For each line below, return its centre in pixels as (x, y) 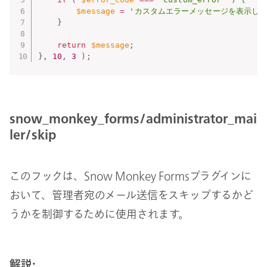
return (72, 45)
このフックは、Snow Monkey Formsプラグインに (131, 176)
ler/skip (33, 135)
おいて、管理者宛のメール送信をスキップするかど (131, 195)
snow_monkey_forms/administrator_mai (133, 119)
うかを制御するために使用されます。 (99, 214)
